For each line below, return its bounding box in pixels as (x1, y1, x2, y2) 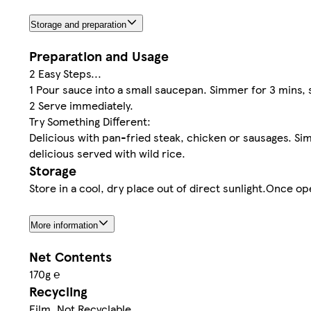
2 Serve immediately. (29, 96, 133, 113)
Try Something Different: (29, 112, 151, 129)
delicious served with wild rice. (29, 144, 185, 161)
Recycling (29, 281, 87, 301)
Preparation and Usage (29, 46, 169, 65)
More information (31, 219, 98, 230)
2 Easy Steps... (29, 65, 101, 81)
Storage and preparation (31, 19, 126, 30)
